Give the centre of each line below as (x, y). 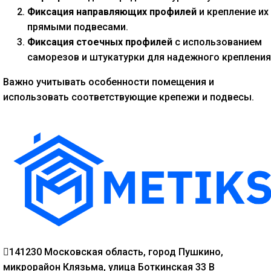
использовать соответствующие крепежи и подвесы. (129, 97)
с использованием (217, 42)
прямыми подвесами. (78, 27)
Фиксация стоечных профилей (100, 42)
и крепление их (233, 11)
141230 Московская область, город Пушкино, (116, 252)
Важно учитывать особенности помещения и (109, 82)
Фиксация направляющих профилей (112, 11)
